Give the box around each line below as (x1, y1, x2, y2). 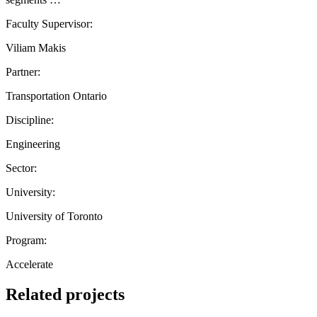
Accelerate (6, 258, 53, 270)
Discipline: (6, 113, 54, 126)
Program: (6, 234, 47, 246)
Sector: (6, 161, 37, 174)
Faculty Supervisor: (6, 17, 93, 30)
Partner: (6, 65, 40, 78)
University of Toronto (6, 209, 103, 222)
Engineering (6, 137, 60, 150)
